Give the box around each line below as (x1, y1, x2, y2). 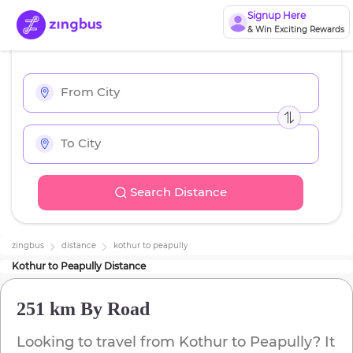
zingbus (12, 240, 44, 251)
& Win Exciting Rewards (247, 24, 344, 35)
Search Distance (129, 184, 227, 200)
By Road (76, 299, 150, 320)
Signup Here (247, 9, 306, 21)
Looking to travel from (17, 333, 179, 351)
